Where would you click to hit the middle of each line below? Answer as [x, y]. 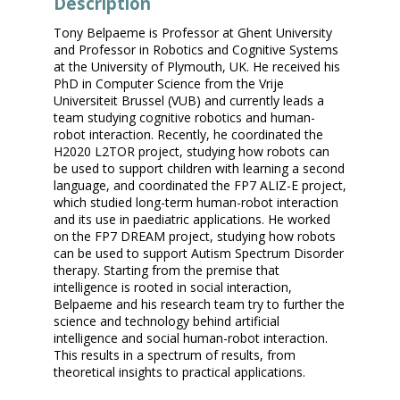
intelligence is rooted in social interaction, [173, 287]
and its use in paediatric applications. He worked [192, 220]
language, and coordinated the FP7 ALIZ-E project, [200, 186]
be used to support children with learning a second [199, 169]
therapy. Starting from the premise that [167, 271]
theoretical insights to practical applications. [179, 372]
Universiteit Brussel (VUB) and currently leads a [189, 101]
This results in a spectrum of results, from [175, 355]
